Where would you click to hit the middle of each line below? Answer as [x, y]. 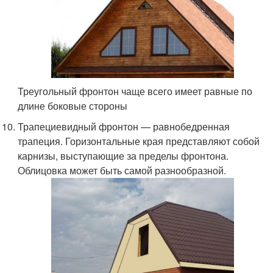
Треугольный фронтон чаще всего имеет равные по [135, 91]
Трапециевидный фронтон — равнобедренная [124, 127]
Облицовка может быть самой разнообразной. [122, 171]
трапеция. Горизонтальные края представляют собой [139, 141]
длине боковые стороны [73, 106]
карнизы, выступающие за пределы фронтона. [123, 156]
